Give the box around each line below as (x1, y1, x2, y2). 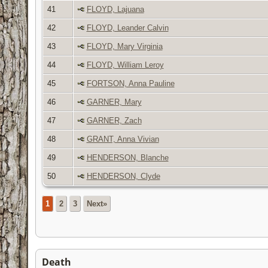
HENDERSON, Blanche (86, 153, 169, 162)
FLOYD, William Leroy (86, 60, 164, 69)
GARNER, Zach (86, 115, 142, 125)
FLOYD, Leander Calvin (86, 23, 169, 32)
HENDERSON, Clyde (86, 171, 160, 181)
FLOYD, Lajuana (86, 4, 144, 14)
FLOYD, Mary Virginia (86, 41, 163, 51)
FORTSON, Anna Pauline (86, 78, 175, 88)
